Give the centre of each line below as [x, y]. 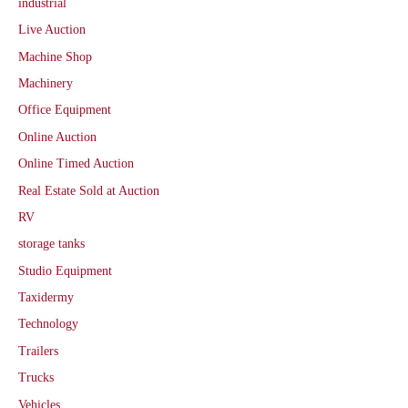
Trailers [38, 351]
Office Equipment [65, 110]
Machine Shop [55, 56]
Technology [48, 324]
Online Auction [57, 137]
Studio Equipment [65, 270]
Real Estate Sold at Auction [89, 190]
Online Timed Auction [76, 164]
